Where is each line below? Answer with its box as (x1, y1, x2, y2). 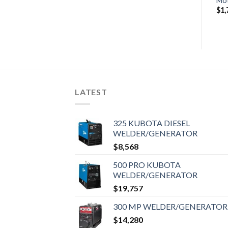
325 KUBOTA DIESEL (113, 118, 190, 128)
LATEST (75, 87, 107, 97)
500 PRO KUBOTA (113, 160, 181, 170)
